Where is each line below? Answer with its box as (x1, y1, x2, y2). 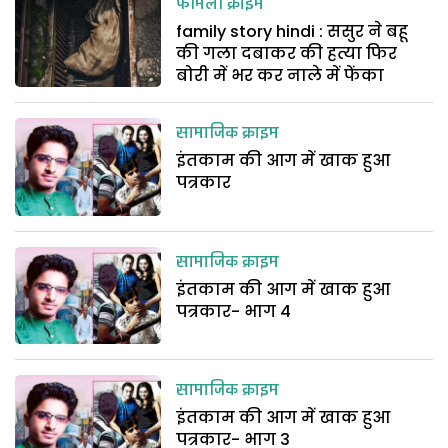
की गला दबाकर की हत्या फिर (176, 42, 398, 65)
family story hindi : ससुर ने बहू (176, 20, 409, 43)
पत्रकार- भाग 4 (176, 299, 292, 323)
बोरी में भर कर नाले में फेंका (176, 64, 385, 87)
